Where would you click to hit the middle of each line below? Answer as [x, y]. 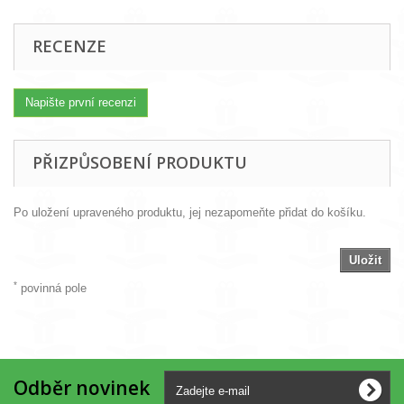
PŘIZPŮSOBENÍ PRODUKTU [140, 162]
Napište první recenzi [81, 102]
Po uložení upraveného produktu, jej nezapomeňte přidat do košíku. [190, 212]
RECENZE [69, 46]
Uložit [365, 260]
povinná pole [52, 288]
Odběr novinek [82, 388]
